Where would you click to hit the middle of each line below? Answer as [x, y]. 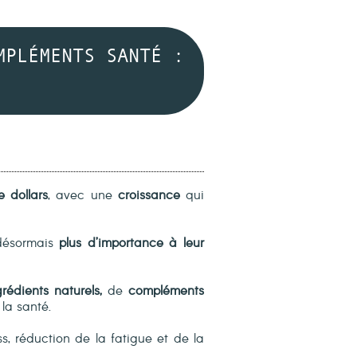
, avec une [83, 196]
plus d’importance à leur [131, 243]
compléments [167, 291]
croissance [149, 196]
